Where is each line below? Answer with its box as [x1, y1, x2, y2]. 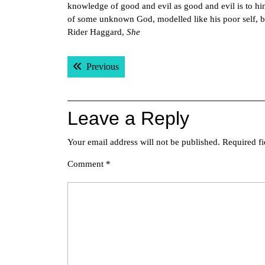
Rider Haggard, [67, 27, 127, 37]
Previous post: [118, 61, 171, 71]
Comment [67, 159, 106, 169]
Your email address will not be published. [67, 137, 220, 147]
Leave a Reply [67, 108, 189, 129]
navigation [67, 70, 154, 91]
